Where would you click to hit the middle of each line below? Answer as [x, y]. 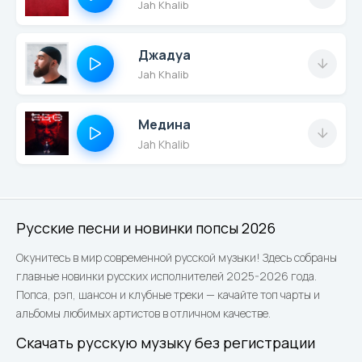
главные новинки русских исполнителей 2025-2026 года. [166, 276]
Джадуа [164, 55]
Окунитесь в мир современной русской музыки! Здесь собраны [177, 257]
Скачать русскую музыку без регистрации [166, 343]
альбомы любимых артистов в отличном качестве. [143, 313]
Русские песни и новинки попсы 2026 [146, 228]
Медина [164, 124]
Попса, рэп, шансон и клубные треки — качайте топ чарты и [168, 295]
